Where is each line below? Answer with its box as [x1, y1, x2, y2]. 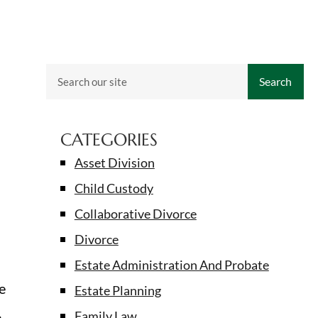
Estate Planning [74, 283, 161, 299]
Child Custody [74, 180, 153, 197]
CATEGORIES [60, 129, 158, 151]
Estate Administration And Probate [74, 257, 269, 273]
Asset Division [74, 155, 155, 171]
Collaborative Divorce [74, 206, 197, 222]
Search [259, 75, 292, 89]
